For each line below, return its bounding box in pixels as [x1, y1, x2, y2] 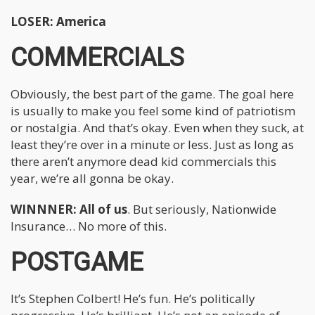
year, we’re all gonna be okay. [11, 169, 174, 186]
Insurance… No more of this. [11, 217, 167, 234]
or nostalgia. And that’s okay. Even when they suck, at [11, 119, 304, 136]
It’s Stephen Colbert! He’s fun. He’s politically [11, 290, 255, 307]
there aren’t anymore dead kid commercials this [11, 153, 276, 169]
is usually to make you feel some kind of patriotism [11, 102, 295, 119]
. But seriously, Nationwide [127, 200, 276, 217]
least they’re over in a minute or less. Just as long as [11, 136, 294, 153]
